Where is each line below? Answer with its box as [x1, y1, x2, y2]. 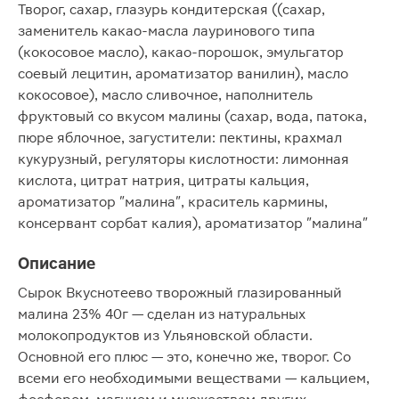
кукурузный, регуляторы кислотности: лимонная [18, 151, 349, 167]
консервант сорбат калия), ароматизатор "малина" [18, 215, 368, 232]
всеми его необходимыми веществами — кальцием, [18, 370, 370, 387]
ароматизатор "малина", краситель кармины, [18, 193, 328, 210]
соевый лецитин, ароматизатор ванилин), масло [18, 65, 348, 82]
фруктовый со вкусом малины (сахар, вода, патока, [18, 108, 367, 125]
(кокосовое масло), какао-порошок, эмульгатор [18, 44, 344, 61]
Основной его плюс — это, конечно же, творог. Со [18, 348, 351, 365]
